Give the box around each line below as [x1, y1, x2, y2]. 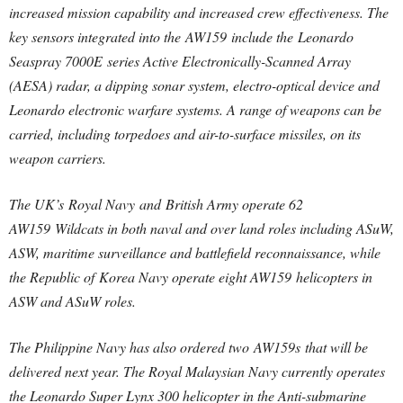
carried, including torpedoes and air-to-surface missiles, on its [9, 124, 361, 143]
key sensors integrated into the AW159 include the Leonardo [9, 27, 354, 46]
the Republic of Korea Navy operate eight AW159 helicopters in [9, 267, 372, 286]
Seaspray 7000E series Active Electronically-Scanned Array [9, 51, 351, 70]
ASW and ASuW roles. [9, 291, 136, 310]
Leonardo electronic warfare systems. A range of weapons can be [9, 100, 381, 119]
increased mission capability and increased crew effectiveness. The [9, 3, 389, 22]
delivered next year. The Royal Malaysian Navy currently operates [9, 362, 385, 381]
